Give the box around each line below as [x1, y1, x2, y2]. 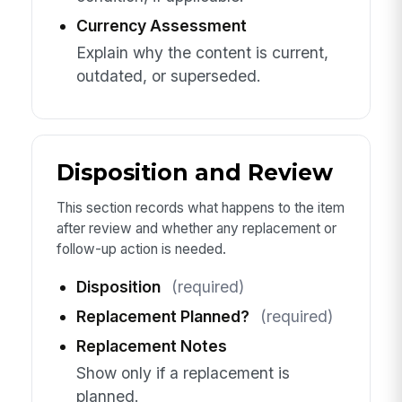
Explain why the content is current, [75, 43, 328, 63]
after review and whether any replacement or [56, 219, 336, 237]
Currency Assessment [75, 15, 247, 35]
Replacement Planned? [75, 306, 249, 326]
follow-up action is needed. [56, 240, 226, 258]
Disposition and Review [56, 158, 333, 186]
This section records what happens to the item [56, 198, 345, 216]
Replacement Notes [75, 336, 227, 355]
